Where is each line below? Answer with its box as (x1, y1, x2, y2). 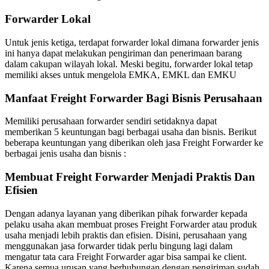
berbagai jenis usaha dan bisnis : (5, 148, 126, 159)
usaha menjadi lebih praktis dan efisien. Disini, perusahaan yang (5, 229, 247, 240)
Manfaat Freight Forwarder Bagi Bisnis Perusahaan (5, 91, 262, 104)
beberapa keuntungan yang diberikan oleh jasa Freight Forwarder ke (5, 138, 263, 148)
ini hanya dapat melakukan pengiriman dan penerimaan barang (5, 47, 242, 58)
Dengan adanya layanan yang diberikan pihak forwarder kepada (5, 208, 247, 219)
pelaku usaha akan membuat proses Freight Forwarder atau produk (5, 219, 257, 229)
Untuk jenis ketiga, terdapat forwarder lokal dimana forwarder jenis (5, 37, 259, 47)
